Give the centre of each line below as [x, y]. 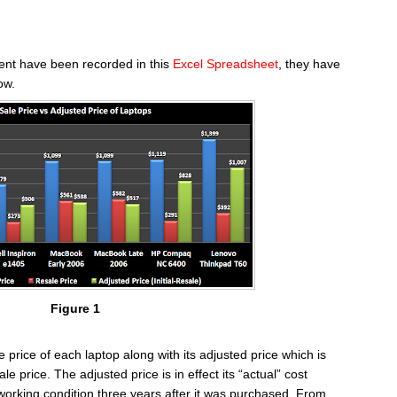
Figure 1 [75, 308]
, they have [309, 63]
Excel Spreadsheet [226, 63]
